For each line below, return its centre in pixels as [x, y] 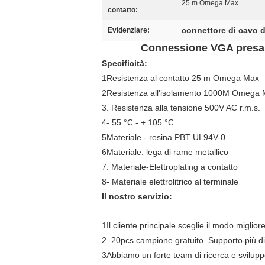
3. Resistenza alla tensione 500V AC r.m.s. [181, 108]
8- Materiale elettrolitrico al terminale [170, 182]
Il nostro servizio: [137, 196]
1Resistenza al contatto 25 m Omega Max [180, 78]
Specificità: [125, 63]
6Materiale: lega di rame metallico [165, 152]
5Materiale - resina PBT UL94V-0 [164, 137]
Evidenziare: [129, 30]
